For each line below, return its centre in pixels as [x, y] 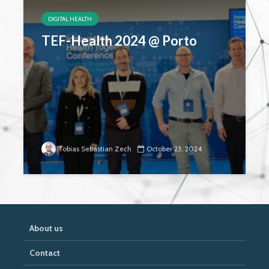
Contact [45, 253]
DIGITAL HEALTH [70, 19]
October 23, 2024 [174, 149]
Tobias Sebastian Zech [95, 149]
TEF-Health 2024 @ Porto [119, 41]
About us [46, 228]
